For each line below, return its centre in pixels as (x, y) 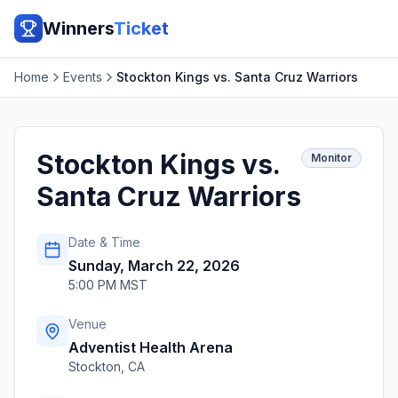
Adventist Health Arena (151, 347)
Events (83, 77)
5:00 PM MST (108, 285)
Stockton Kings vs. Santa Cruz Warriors (237, 77)
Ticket (141, 28)
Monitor (331, 158)
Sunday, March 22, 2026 (154, 266)
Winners (78, 28)
